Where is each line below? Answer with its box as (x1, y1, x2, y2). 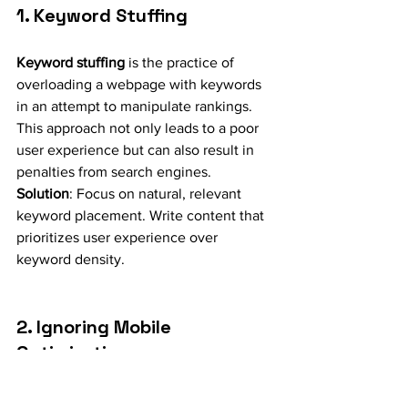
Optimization (16, 340, 128, 364)
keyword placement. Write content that (16, 207, 268, 223)
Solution (16, 185, 69, 201)
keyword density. (16, 250, 125, 267)
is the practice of (125, 54, 238, 70)
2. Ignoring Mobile (16, 314, 176, 339)
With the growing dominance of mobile (16, 389, 268, 405)
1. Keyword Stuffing (16, 3, 188, 27)
